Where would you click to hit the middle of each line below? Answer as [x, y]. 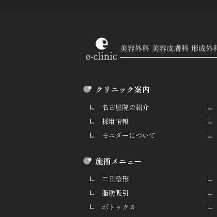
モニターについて [129, 135]
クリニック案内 [123, 89]
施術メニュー [119, 161]
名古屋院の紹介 [125, 107]
